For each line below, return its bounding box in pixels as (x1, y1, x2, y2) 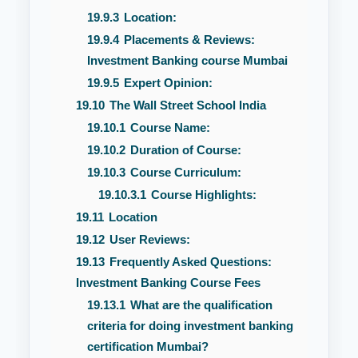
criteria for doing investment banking (87, 318, 293, 332)
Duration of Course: (130, 142, 241, 157)
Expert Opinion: (124, 75, 213, 89)
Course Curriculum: (130, 165, 241, 179)
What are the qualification (130, 297, 272, 312)
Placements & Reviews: (124, 32, 255, 46)
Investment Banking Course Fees (76, 275, 261, 289)
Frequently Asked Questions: (109, 254, 272, 268)
